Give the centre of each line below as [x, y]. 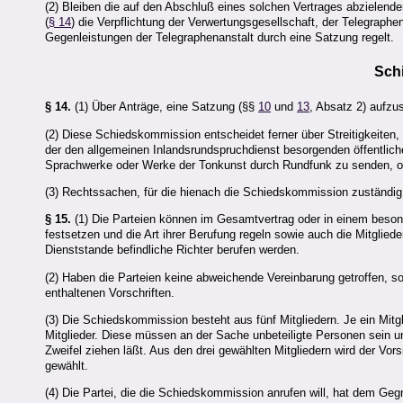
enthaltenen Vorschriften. [110, 292]
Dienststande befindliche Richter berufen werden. [172, 250]
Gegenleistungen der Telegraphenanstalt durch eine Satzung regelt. [219, 37]
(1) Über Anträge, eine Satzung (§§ [165, 107]
